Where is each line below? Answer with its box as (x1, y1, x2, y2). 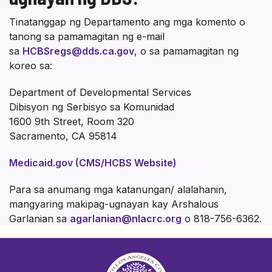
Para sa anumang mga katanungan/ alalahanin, (9, 183, 227, 196)
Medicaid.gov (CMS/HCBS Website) (9, 157, 177, 169)
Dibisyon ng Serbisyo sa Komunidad (9, 101, 174, 114)
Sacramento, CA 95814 (9, 130, 117, 143)
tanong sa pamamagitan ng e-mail (9, 30, 165, 43)
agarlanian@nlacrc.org (70, 212, 182, 225)
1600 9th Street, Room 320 (9, 115, 134, 128)
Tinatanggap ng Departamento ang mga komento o (9, 16, 245, 29)
